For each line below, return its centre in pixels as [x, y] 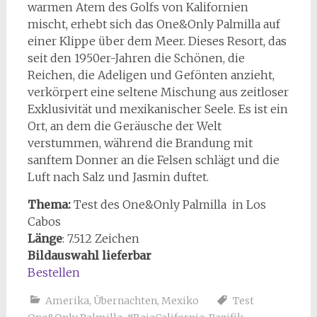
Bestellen [53, 272]
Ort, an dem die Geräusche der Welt [124, 126]
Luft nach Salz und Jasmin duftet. [118, 177]
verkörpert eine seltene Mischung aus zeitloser [158, 92]
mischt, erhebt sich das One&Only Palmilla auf [154, 24]
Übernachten [125, 300]
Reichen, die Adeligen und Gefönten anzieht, [151, 75]
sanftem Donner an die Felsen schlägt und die [153, 160]
